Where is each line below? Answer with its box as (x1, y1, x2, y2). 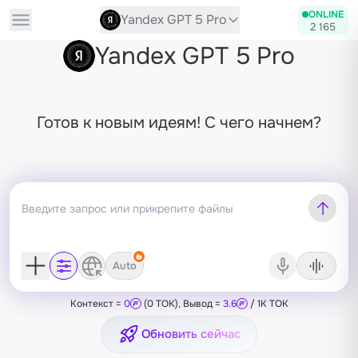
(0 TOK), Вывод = (141, 297, 223, 310)
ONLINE (308, 7, 344, 21)
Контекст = (70, 297, 124, 310)
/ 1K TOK (247, 297, 288, 310)
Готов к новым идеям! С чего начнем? (37, 113, 321, 133)
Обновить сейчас (141, 325, 241, 342)
